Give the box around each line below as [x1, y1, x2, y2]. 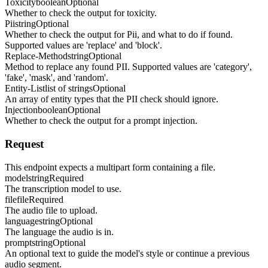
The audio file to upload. [5, 205, 98, 215]
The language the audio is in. [5, 226, 114, 237]
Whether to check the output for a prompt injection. [5, 115, 197, 126]
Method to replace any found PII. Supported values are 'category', [5, 62, 252, 72]
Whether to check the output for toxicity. [5, 8, 157, 19]
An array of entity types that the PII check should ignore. [5, 94, 218, 105]
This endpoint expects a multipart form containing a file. [5, 162, 215, 172]
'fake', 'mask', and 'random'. [5, 72, 108, 83]
